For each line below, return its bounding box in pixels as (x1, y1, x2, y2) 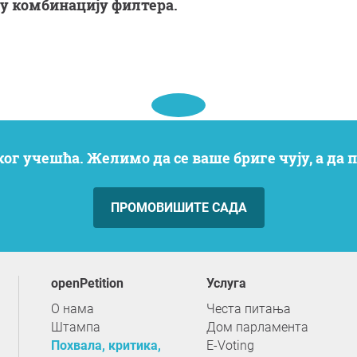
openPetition (58, 276, 124, 291)
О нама (51, 301, 94, 316)
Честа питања (206, 301, 291, 316)
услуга (214, 276, 246, 291)
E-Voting (206, 338, 254, 353)
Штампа (51, 320, 100, 335)
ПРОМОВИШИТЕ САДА (110, 200, 247, 215)
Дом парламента (206, 320, 308, 335)
